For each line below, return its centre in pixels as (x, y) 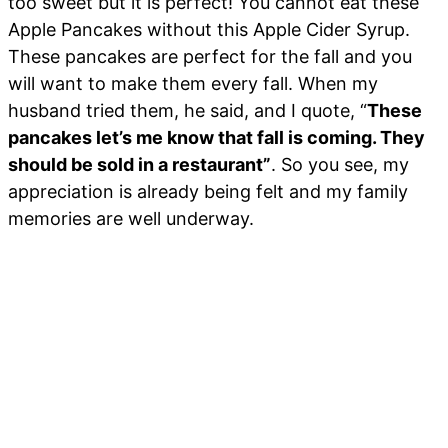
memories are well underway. (131, 219)
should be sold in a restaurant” (139, 165)
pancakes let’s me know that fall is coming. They (216, 138)
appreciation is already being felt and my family (208, 192)
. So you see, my (340, 165)
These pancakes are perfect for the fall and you (210, 57)
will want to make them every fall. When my (193, 84)
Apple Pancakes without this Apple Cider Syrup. (209, 30)
